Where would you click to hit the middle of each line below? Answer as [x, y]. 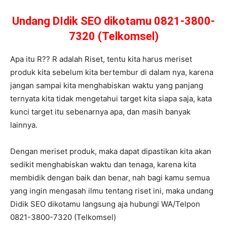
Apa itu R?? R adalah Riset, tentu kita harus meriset [101, 59]
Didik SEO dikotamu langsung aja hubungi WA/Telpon [105, 204]
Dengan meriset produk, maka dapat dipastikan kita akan [111, 152]
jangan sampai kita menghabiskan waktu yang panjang [107, 86]
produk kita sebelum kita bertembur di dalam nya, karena [112, 72]
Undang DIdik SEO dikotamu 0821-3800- [113, 21]
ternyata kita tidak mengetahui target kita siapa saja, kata [111, 99]
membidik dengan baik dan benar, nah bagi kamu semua [110, 178]
